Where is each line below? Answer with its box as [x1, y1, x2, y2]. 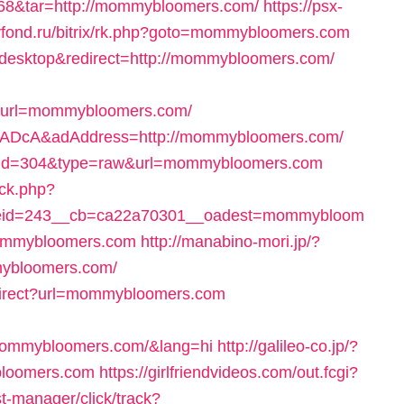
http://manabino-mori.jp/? [141, 233, 320, 251]
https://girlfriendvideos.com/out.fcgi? [99, 363, 358, 381]
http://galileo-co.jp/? [217, 337, 358, 355]
